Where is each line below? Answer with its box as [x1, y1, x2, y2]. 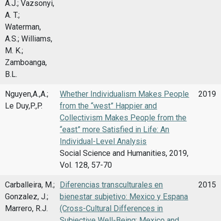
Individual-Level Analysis [60, 136, 147, 146]
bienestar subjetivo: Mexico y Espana [60, 191, 188, 201]
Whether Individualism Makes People [60, 89, 189, 99]
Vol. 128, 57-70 [60, 160, 112, 170]
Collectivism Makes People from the [60, 112, 187, 122]
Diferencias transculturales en [60, 180, 163, 189]
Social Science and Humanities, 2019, [60, 148, 189, 158]
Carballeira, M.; [5, 180, 55, 189]
